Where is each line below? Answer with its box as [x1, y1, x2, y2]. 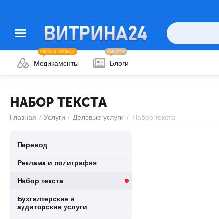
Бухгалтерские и [17, 195, 75, 203]
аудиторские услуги [17, 203, 87, 211]
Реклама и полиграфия [17, 159, 97, 167]
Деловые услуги [73, 113, 124, 121]
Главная [10, 113, 36, 121]
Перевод [17, 141, 47, 149]
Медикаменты [34, 59, 79, 67]
